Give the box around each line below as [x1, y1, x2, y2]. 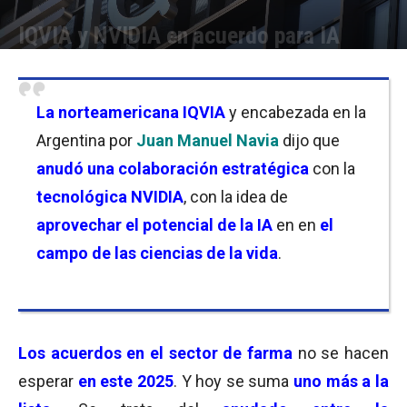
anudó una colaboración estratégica [36, 159, 313, 178]
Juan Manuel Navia [136, 131, 279, 150]
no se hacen [293, 343, 389, 362]
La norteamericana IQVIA [36, 103, 225, 122]
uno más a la [293, 372, 390, 391]
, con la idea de [184, 187, 288, 206]
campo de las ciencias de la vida [36, 243, 278, 263]
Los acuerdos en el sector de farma [18, 343, 293, 362]
